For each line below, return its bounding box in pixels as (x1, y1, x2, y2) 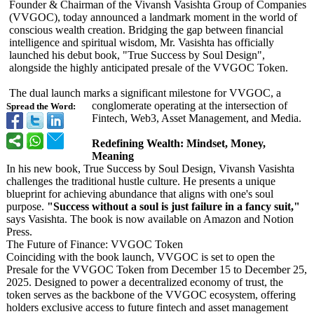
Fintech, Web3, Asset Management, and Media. (92, 112, 301, 124)
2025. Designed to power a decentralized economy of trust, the (6, 276, 283, 288)
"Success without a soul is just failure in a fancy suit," (47, 200, 300, 212)
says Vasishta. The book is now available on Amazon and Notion (6, 213, 294, 225)
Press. (6, 226, 32, 238)
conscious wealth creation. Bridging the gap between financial (9, 24, 283, 36)
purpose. (6, 200, 47, 212)
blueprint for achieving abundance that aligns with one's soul (6, 188, 273, 200)
